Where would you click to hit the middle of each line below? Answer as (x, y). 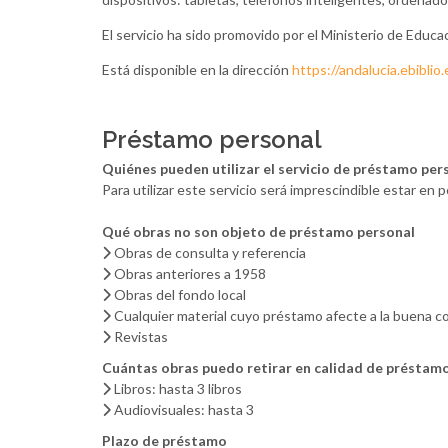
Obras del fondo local (178, 294)
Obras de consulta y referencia (208, 252)
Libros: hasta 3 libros (176, 388)
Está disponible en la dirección (197, 69)
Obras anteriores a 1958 (188, 273)
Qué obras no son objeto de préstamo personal (258, 231)
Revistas (139, 336)
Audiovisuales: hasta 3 (182, 409)
